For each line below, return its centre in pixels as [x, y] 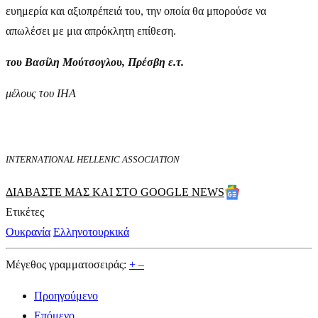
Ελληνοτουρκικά [91, 232]
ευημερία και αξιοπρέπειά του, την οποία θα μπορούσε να [136, 11]
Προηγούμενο [66, 296]
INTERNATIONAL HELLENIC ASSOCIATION [93, 159]
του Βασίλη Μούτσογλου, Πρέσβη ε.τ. [95, 62]
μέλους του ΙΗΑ [41, 93]
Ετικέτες [25, 212]
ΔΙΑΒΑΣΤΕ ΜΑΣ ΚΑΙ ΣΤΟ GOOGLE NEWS [115, 192]
